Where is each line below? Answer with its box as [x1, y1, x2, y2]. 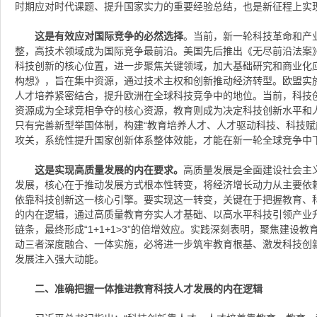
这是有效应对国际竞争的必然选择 [35, 30, 183, 42]
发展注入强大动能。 [15, 253, 104, 265]
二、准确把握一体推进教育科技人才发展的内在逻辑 [35, 282, 263, 294]
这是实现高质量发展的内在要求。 [35, 163, 183, 175]
